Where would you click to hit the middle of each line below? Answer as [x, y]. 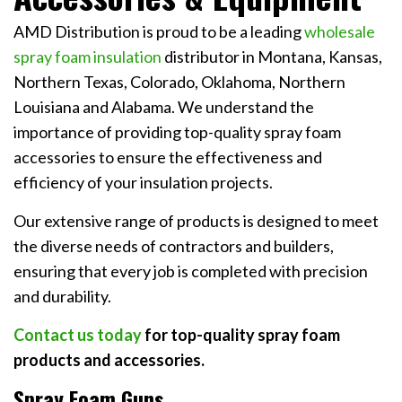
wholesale [340, 32]
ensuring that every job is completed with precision [191, 271]
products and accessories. [109, 360]
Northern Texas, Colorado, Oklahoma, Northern [179, 82]
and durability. [62, 297]
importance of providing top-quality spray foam [177, 132]
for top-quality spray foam [241, 335]
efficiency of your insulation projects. [143, 183]
